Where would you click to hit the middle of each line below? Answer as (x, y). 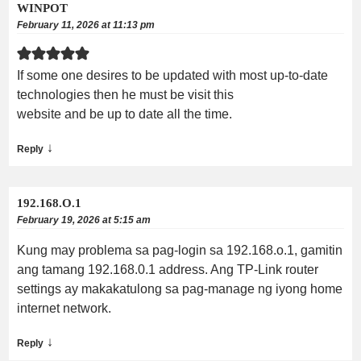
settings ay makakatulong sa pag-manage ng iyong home (180, 288)
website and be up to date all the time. (124, 114)
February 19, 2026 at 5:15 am (84, 220)
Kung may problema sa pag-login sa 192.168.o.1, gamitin (180, 250)
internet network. (64, 308)
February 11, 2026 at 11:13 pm (86, 25)
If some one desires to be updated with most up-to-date (172, 75)
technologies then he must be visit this (125, 94)
